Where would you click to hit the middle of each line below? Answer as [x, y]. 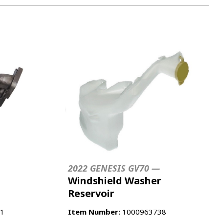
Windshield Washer [115, 180]
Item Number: [94, 211]
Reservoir [91, 193]
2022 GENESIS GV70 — [114, 168]
